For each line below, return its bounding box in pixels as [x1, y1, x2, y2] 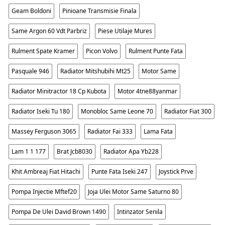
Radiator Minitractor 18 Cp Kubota [12, 87, 106, 96]
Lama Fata [144, 127, 173, 136]
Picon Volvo [86, 47, 118, 56]
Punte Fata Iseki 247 [91, 167, 148, 176]
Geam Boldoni [12, 7, 51, 16]
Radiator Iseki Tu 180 [12, 107, 70, 116]
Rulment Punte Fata [129, 47, 183, 56]
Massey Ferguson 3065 [12, 127, 76, 136]
